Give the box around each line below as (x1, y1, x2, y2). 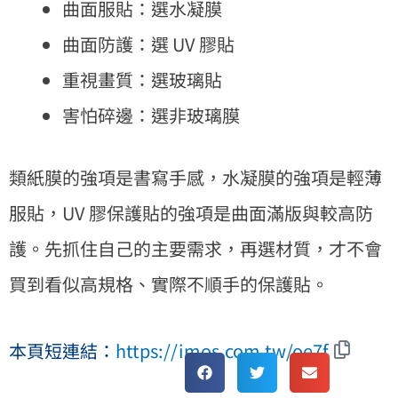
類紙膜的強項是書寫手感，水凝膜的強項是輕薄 (9, 163, 382, 190)
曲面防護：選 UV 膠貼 (62, 30, 235, 57)
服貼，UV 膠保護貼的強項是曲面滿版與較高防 (9, 199, 373, 226)
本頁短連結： (9, 337, 115, 363)
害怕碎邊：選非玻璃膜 (62, 101, 240, 128)
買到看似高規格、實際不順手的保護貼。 (9, 270, 329, 297)
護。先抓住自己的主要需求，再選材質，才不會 (9, 235, 382, 261)
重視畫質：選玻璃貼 (62, 66, 222, 92)
